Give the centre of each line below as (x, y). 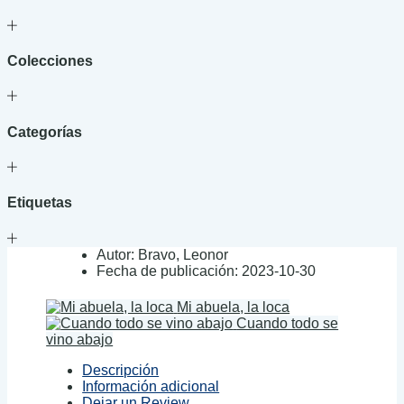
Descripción (121, 371)
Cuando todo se (288, 324)
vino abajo (80, 340)
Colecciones (50, 61)
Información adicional (151, 387)
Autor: (116, 254)
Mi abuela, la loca (234, 308)
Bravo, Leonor (184, 254)
